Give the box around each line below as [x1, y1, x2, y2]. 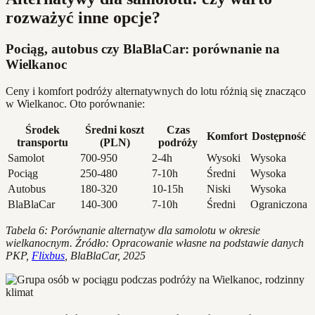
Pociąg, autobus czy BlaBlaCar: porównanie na [6, 41, 280, 56]
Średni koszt [85, 124, 144, 136]
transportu [17, 136, 68, 149]
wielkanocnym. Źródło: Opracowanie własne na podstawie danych [6, 237, 304, 250]
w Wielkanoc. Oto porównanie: [6, 98, 145, 110]
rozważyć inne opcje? [6, 8, 160, 27]
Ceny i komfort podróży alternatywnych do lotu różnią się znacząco [6, 85, 306, 98]
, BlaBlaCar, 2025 [65, 250, 146, 262]
